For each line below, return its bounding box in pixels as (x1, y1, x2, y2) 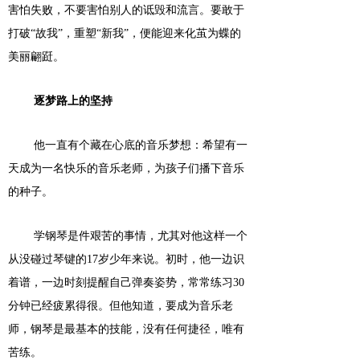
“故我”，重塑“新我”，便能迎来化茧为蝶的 (31, 27, 241, 39)
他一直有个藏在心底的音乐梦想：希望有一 (34, 139, 247, 151)
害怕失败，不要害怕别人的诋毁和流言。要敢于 (8, 4, 244, 16)
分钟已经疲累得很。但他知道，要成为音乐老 (8, 300, 233, 312)
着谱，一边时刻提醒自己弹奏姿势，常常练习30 (8, 276, 244, 288)
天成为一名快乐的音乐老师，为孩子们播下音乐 (8, 162, 244, 174)
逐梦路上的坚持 (34, 95, 112, 107)
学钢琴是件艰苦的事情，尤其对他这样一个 (34, 230, 247, 242)
